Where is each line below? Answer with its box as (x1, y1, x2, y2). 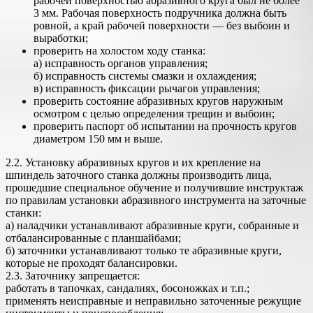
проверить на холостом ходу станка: (34, 45, 205, 57)
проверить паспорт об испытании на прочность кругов (34, 120, 297, 132)
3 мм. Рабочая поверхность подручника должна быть (34, 7, 286, 19)
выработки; (34, 32, 88, 44)
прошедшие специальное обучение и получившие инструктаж (6, 182, 303, 194)
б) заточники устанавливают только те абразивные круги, (6, 245, 282, 256)
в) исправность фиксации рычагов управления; (34, 82, 260, 94)
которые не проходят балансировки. (6, 257, 177, 269)
